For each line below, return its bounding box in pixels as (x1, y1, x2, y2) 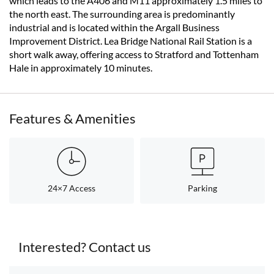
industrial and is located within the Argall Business (9, 21, 220, 33)
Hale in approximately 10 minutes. (9, 62, 152, 73)
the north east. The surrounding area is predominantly (9, 8, 235, 20)
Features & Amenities (9, 110, 136, 127)
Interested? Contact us (18, 239, 151, 255)
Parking (188, 183, 217, 193)
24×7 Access (48, 183, 95, 193)
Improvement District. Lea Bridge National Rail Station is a (9, 35, 252, 46)
